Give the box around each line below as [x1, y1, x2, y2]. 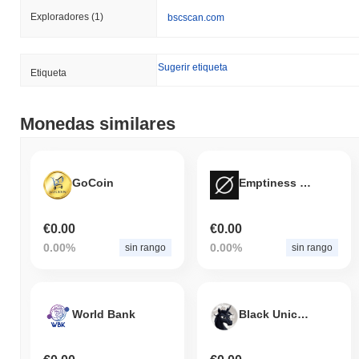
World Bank [72, 307, 135, 321]
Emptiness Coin [299, 175, 311, 189]
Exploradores [30, 11, 91, 23]
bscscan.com [167, 12, 224, 24]
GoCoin [72, 175, 114, 189]
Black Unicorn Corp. [296, 307, 309, 321]
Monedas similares [20, 114, 175, 135]
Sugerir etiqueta [158, 62, 228, 74]
